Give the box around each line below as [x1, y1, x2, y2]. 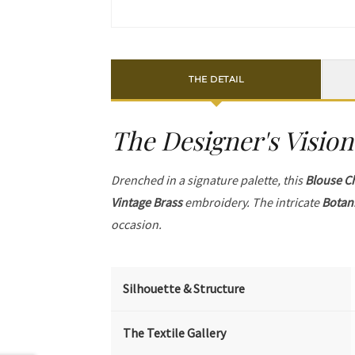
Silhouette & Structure [123, 281, 246, 297]
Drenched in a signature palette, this [111, 172, 306, 189]
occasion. [111, 216, 162, 233]
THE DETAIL [189, 73, 244, 85]
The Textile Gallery [123, 325, 227, 342]
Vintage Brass [111, 194, 183, 211]
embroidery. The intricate [182, 194, 323, 211]
